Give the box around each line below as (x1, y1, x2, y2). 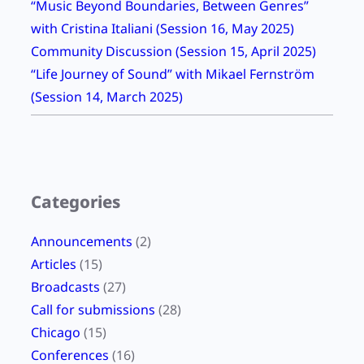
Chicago (31, 323, 80, 342)
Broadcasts (31, 278, 100, 297)
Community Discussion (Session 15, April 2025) (31, 42, 316, 61)
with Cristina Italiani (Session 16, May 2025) (31, 19, 294, 38)
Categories (31, 190, 120, 214)
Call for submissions (31, 301, 155, 319)
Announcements (31, 232, 132, 251)
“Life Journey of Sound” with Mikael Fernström (31, 65, 314, 84)
